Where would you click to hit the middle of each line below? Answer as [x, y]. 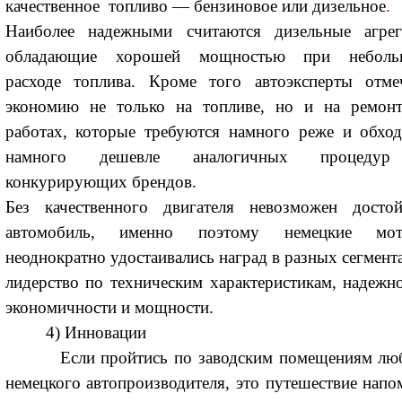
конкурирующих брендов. [100, 181]
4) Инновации [75, 332]
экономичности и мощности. [109, 307]
